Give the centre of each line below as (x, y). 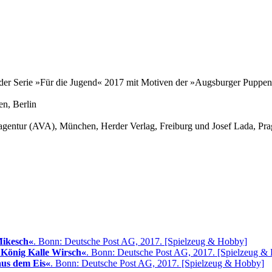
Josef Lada (233, 126)
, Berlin (22, 104)
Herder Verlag (128, 126)
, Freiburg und (183, 126)
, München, (78, 126)
